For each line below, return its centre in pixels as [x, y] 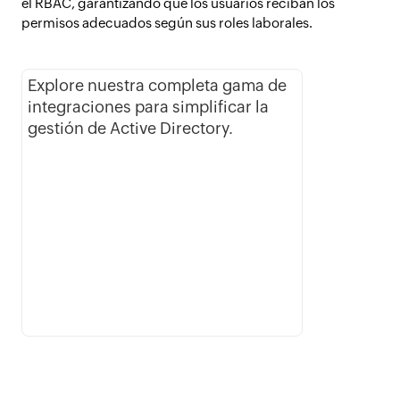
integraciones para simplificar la [148, 107]
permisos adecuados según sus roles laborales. [167, 23]
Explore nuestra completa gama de [157, 85]
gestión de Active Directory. [132, 128]
